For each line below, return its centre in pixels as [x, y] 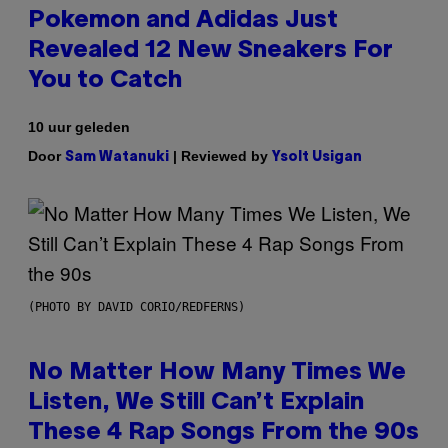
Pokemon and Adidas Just [183, 20]
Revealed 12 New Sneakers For [210, 50]
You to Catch [105, 80]
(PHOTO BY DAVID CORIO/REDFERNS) [136, 306]
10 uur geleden [79, 126]
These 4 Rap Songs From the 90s [223, 432]
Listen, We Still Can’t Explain [196, 402]
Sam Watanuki [117, 157]
